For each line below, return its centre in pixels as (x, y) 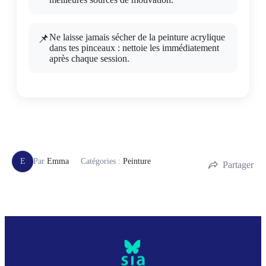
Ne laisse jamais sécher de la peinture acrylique (137, 37)
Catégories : (102, 161)
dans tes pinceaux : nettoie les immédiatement (134, 47)
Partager (238, 164)
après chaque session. (89, 58)
